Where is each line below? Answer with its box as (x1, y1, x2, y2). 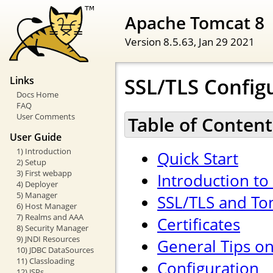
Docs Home (16, 89, 58, 101)
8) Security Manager (16, 222, 88, 233)
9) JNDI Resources (16, 233, 80, 244)
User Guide (10, 130, 62, 144)
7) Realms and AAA (16, 211, 83, 222)
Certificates (157, 213, 240, 236)
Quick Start (157, 147, 238, 170)
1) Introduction (16, 145, 71, 157)
